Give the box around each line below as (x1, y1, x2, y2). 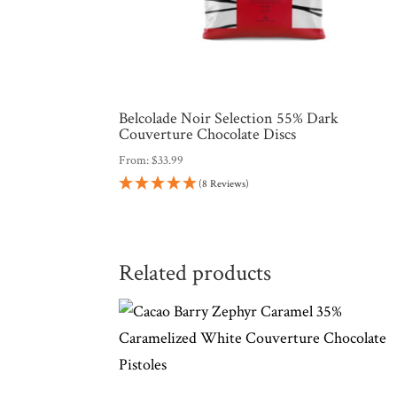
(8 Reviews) (198, 177, 250, 191)
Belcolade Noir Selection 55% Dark (119, 108, 339, 129)
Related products (119, 257, 272, 288)
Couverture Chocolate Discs (119, 124, 297, 145)
